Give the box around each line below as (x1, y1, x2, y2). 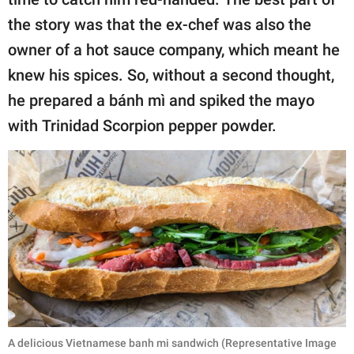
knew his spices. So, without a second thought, (8, 65, 334, 85)
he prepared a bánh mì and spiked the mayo (8, 90, 314, 110)
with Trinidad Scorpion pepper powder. (8, 115, 277, 135)
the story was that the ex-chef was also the (8, 14, 311, 34)
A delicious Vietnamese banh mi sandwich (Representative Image (8, 337, 337, 350)
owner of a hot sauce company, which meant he (8, 40, 340, 59)
